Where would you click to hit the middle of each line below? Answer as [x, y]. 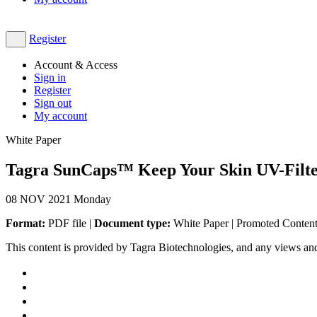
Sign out [53, 103]
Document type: [132, 224]
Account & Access [76, 64]
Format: [25, 224]
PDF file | [70, 224]
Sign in [50, 77]
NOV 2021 [47, 200]
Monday [92, 200]
